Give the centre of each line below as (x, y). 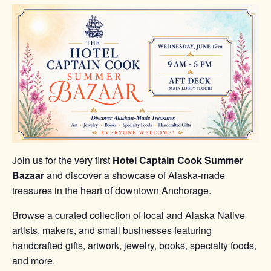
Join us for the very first (62, 160)
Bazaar (28, 175)
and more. (34, 261)
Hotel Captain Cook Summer (178, 160)
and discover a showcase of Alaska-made (135, 175)
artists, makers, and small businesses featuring (112, 230)
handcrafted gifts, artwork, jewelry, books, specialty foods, (134, 246)
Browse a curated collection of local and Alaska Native (129, 215)
